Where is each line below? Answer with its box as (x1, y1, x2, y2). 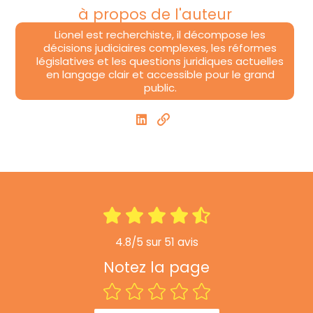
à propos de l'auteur (78, 3, 232, 24)
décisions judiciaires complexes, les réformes (43, 40, 277, 55)
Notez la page (103, 257, 210, 278)
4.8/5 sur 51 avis (115, 235, 198, 250)
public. (143, 80, 177, 95)
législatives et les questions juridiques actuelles (36, 53, 284, 68)
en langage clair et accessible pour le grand (45, 66, 275, 82)
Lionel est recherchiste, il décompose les (54, 27, 265, 42)
